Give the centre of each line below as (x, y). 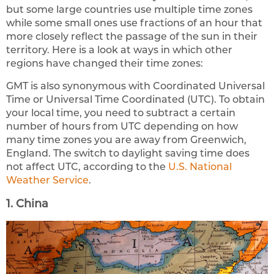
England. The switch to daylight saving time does (128, 153)
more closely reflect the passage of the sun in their (132, 36)
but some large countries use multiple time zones (129, 9)
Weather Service (47, 180)
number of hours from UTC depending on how (122, 126)
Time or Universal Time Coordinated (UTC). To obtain (135, 99)
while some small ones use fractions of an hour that (134, 23)
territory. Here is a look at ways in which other (119, 50)
